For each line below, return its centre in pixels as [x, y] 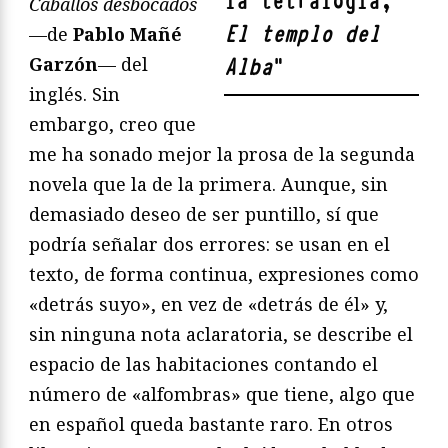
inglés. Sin [74, 93]
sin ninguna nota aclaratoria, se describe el [221, 333]
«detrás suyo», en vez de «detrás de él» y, [208, 303]
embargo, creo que [112, 123]
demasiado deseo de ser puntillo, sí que [204, 213]
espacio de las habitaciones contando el [203, 363]
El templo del [302, 34]
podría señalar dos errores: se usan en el [209, 243]
